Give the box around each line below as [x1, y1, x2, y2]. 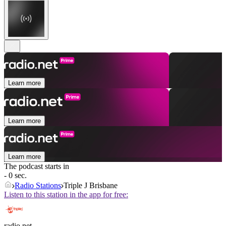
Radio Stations [15, 181, 61, 190]
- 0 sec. [4, 171, 27, 180]
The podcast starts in [4, 162, 69, 171]
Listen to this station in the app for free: [4, 190, 128, 199]
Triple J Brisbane [64, 181, 118, 190]
